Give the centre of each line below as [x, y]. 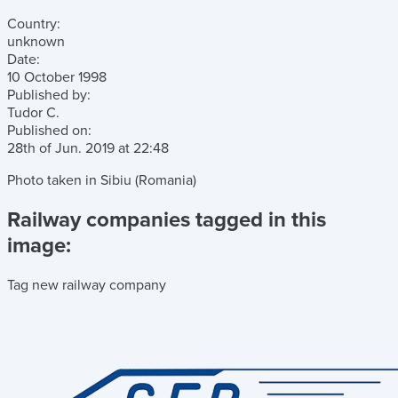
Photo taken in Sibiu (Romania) [102, 180]
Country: [34, 24]
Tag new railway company [87, 285]
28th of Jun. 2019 [63, 148]
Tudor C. [33, 113]
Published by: [49, 95]
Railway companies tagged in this [167, 219]
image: [39, 245]
